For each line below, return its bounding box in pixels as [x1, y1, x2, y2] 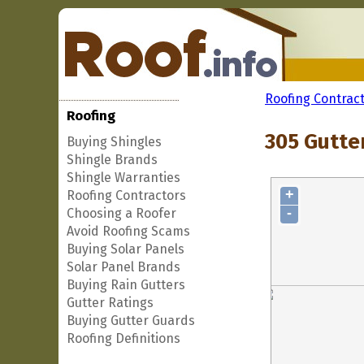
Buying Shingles [67, 134, 162, 149]
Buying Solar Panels [67, 241, 184, 257]
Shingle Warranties [67, 170, 180, 185]
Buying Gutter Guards [67, 313, 195, 328]
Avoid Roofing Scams [67, 223, 190, 239]
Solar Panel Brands [67, 259, 180, 275]
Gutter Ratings [67, 295, 154, 310]
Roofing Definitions [67, 331, 180, 346]
